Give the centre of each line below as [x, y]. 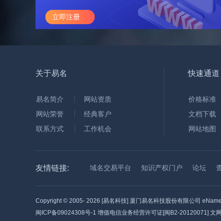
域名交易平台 [110, 168]
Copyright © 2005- [61, 201]
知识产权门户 [162, 168]
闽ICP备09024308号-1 [66, 213]
